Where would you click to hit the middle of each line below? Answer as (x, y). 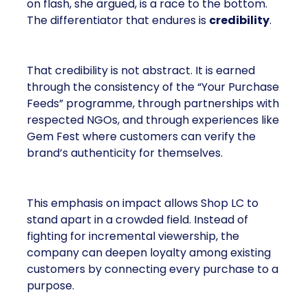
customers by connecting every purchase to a (153, 269)
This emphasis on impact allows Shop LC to (143, 203)
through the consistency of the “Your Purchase (153, 87)
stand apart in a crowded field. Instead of (137, 220)
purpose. (51, 286)
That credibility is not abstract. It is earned (141, 70)
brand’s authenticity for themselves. (125, 153)
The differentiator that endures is (118, 20)
